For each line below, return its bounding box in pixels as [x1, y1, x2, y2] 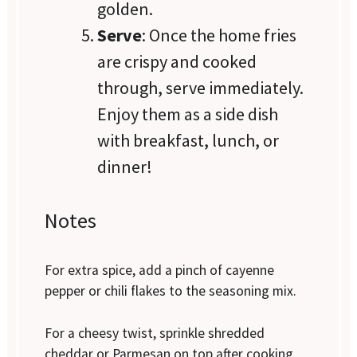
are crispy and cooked [97, 49, 257, 73]
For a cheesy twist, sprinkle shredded [45, 324, 265, 342]
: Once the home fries [142, 23, 297, 46]
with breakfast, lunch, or [97, 128, 280, 151]
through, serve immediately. [97, 76, 304, 99]
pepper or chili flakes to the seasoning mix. [45, 282, 297, 300]
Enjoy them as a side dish [97, 102, 279, 125]
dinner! [97, 155, 153, 178]
